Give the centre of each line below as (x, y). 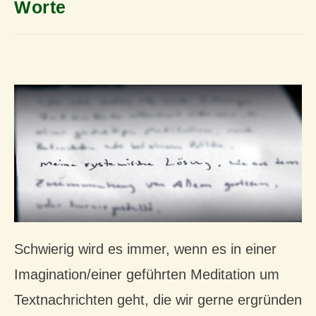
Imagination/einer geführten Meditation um (147, 275)
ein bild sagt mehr (72, 58)
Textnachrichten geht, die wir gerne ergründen (158, 300)
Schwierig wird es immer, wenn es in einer (145, 249)
